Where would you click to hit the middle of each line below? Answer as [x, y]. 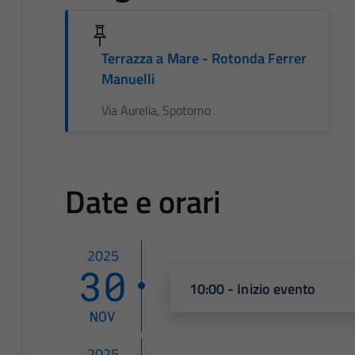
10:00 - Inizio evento [252, 288]
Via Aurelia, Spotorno [156, 110]
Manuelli [128, 78]
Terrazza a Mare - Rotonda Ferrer [204, 58]
